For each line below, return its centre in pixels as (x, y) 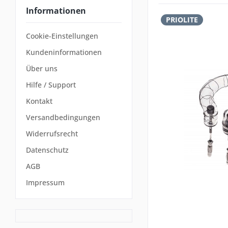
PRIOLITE (182, 19)
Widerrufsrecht (52, 134)
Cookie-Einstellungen (62, 36)
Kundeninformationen (64, 52)
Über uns (42, 69)
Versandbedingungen (63, 118)
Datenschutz (47, 150)
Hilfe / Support (51, 85)
